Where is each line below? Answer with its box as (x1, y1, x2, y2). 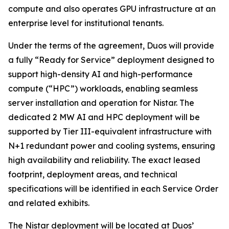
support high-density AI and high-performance (8, 69, 193, 79)
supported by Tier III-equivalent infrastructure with (8, 126, 212, 136)
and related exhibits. (8, 198, 89, 208)
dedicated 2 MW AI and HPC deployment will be (8, 112, 200, 122)
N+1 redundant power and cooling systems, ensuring (8, 141, 215, 151)
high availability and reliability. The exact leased (8, 155, 200, 165)
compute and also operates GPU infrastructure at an (8, 4, 216, 14)
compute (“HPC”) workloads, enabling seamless (8, 83, 198, 94)
